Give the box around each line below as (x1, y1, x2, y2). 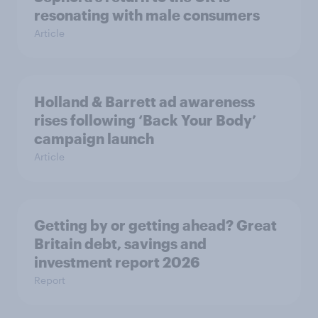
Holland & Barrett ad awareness (34, 93, 255, 111)
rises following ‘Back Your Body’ (34, 111, 256, 129)
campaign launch (34, 130, 154, 148)
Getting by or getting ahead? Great (34, 216, 277, 234)
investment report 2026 (34, 253, 199, 271)
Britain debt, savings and (34, 235, 207, 253)
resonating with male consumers (34, 6, 260, 24)
